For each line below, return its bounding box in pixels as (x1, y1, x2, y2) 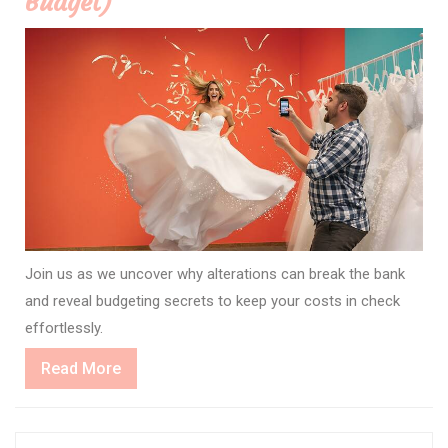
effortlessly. (25, 318, 103, 337)
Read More (41, 358, 121, 378)
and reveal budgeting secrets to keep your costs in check (25, 291, 400, 310)
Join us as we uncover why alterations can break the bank (25, 264, 405, 283)
